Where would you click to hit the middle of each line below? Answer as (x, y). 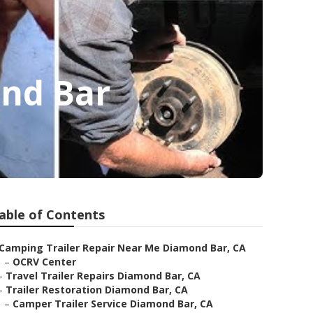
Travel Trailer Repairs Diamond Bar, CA (103, 276)
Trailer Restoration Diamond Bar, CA (97, 290)
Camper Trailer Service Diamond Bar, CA (113, 304)
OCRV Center (44, 262)
